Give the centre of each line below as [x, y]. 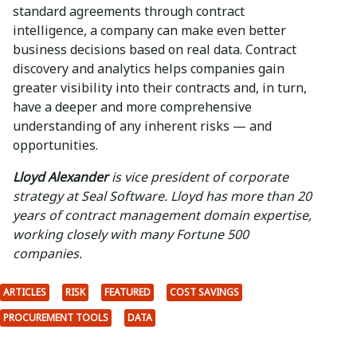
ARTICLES [25, 292]
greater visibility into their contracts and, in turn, [160, 88]
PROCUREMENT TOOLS [56, 318]
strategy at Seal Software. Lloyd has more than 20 [162, 196]
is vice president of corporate [198, 177]
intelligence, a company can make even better [149, 31]
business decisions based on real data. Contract [155, 50]
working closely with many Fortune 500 [131, 235]
